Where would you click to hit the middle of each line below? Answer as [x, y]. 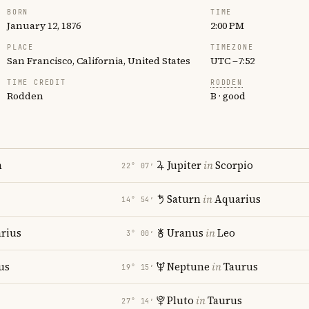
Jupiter [184, 165]
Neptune [188, 267]
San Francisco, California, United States [99, 61]
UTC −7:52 [232, 61]
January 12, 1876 [44, 26]
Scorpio [234, 165]
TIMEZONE [232, 47]
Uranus [185, 233]
